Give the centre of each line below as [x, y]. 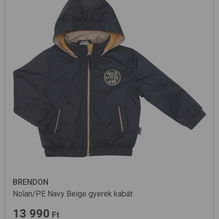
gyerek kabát [110, 194]
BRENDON [31, 182]
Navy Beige [67, 194]
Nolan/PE [29, 194]
